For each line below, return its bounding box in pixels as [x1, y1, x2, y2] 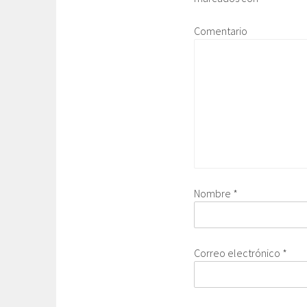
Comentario [194, 23, 247, 38]
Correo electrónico [194, 245, 282, 260]
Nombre [194, 186, 233, 200]
